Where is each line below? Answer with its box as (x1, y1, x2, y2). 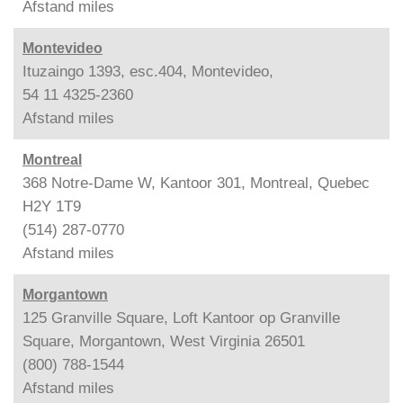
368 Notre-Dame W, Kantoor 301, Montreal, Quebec (22, 174, 370, 192)
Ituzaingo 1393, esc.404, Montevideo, (22, 62, 273, 80)
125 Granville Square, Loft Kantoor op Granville (22, 309, 340, 327)
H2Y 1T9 (22, 197, 81, 215)
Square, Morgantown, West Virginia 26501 (22, 332, 305, 350)
